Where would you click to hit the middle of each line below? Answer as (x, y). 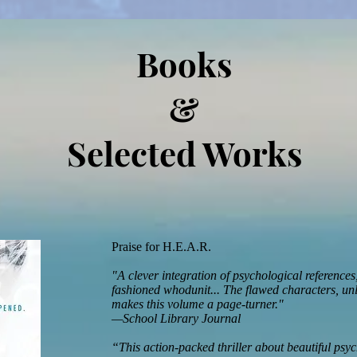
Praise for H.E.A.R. (161, 247)
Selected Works (184, 153)
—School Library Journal (176, 318)
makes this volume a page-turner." (198, 304)
